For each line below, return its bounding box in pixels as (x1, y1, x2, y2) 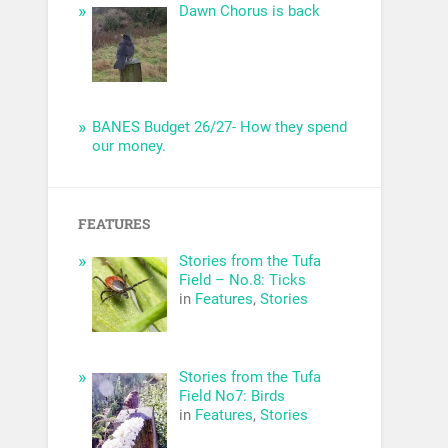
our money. (92, 137, 167, 156)
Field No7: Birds (178, 387, 285, 405)
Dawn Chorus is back (178, 2, 320, 21)
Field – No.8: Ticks (178, 271, 306, 290)
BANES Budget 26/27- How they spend (92, 118, 348, 137)
